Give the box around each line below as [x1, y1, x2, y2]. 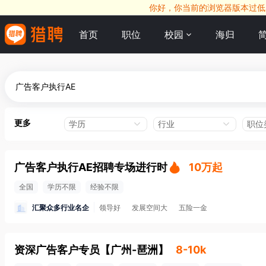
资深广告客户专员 [14, 243, 100, 256]
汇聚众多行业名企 [32, 202, 89, 212]
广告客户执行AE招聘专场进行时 [14, 161, 167, 173]
